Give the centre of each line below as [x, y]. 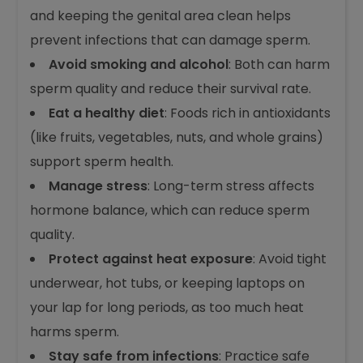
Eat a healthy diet [107, 180]
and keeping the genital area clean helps [161, 83]
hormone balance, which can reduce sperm [170, 277]
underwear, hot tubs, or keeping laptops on [168, 350]
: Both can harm [280, 131]
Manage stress [98, 253]
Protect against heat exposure [151, 326]
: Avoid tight [290, 326]
